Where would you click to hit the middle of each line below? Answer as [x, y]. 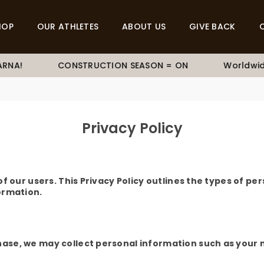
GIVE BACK [212, 27]
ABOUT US [144, 27]
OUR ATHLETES [68, 27]
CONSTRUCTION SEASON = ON [117, 65]
